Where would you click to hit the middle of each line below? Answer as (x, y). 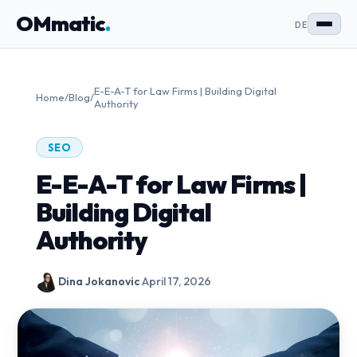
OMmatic (61, 24)
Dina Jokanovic (99, 281)
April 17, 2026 (176, 281)
